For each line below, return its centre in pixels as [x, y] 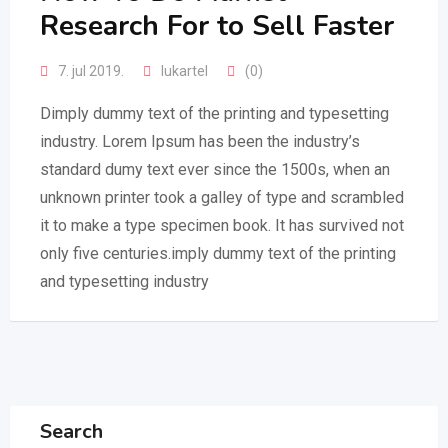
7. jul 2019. [91, 71]
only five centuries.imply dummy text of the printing [218, 253]
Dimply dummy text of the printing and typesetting [214, 113]
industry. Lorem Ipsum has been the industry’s [200, 141]
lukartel [184, 71]
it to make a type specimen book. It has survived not [222, 225]
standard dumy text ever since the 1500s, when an [215, 169]
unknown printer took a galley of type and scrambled [222, 197]
